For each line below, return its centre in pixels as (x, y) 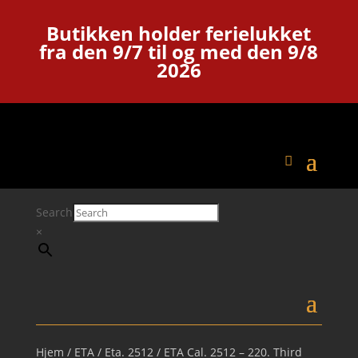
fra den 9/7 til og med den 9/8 (179, 52)
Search (54, 212)
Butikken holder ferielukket (179, 33)
